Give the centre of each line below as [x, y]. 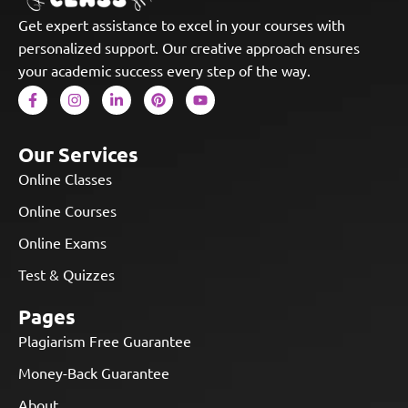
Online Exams [62, 243]
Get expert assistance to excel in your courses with [182, 24]
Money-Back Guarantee [94, 373]
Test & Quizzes [66, 275]
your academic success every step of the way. [164, 70]
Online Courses [67, 211]
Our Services [78, 155]
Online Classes [65, 179]
